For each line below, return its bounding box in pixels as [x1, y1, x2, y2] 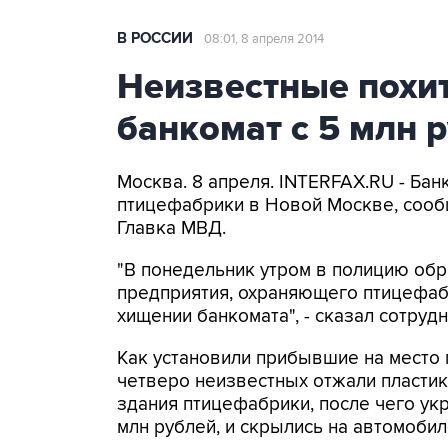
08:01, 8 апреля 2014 [204, 31, 324, 47]
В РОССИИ [117, 29, 193, 48]
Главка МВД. [117, 217, 226, 240]
